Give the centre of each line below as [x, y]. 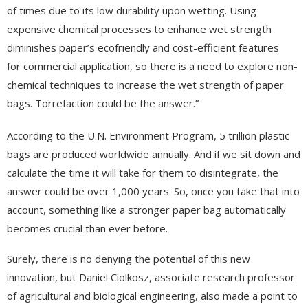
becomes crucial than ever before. [87, 228]
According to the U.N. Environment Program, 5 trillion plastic [148, 135]
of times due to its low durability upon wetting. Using [132, 10]
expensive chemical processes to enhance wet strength [139, 29]
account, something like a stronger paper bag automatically [146, 209]
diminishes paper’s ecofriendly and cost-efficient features [143, 47]
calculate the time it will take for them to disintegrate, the [143, 172]
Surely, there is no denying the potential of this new [129, 258]
